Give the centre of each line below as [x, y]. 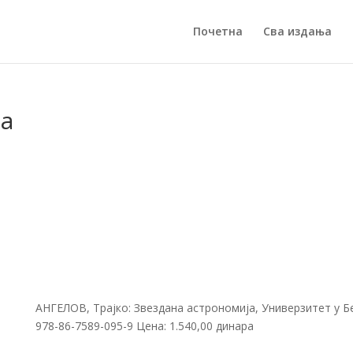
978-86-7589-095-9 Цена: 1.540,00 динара [144, 326]
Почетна [217, 31]
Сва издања [297, 31]
